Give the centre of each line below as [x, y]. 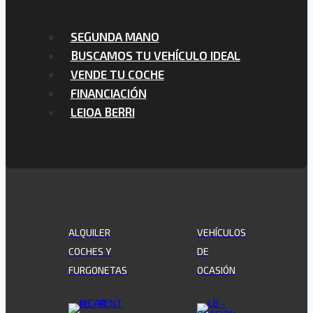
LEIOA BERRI [102, 111]
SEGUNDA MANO [115, 36]
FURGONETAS [98, 270]
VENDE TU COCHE [117, 74]
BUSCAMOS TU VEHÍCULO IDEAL [155, 55]
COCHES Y [90, 251]
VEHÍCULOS [221, 232]
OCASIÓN [216, 270]
